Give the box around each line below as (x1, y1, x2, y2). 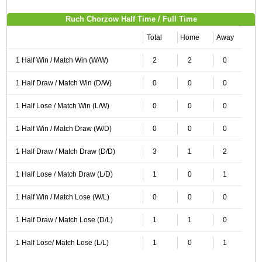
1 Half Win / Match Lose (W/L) (15, 193, 109, 201)
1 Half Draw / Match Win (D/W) (15, 79, 112, 87)
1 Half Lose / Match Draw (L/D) (15, 170, 113, 178)
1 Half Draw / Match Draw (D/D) (15, 147, 115, 156)
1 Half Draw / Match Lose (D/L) (15, 216, 113, 224)
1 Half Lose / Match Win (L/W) (15, 102, 109, 110)
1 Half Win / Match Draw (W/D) (15, 125, 112, 133)
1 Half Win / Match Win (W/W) (15, 56, 108, 64)
